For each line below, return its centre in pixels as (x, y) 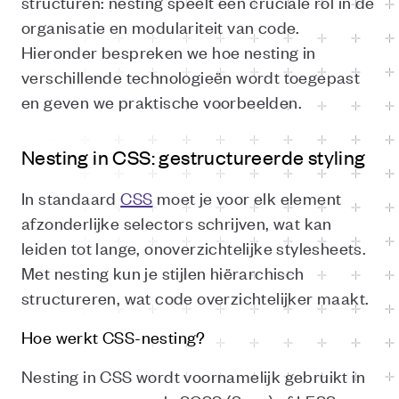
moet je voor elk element (247, 197)
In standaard (71, 197)
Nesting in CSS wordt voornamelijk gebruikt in (193, 375)
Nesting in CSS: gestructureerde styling (194, 157)
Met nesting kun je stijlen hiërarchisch (163, 272)
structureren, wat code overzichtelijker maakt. (195, 297)
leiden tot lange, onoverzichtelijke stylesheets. (194, 247)
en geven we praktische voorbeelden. (162, 101)
